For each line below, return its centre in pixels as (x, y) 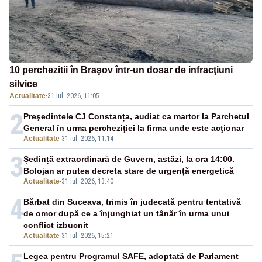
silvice (23, 84)
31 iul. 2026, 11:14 (87, 138)
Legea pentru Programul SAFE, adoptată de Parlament (131, 256)
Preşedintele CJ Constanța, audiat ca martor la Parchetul (136, 116)
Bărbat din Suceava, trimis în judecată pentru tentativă (132, 201)
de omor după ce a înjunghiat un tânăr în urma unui (126, 213)
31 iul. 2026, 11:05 (73, 96)
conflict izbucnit (56, 225)
